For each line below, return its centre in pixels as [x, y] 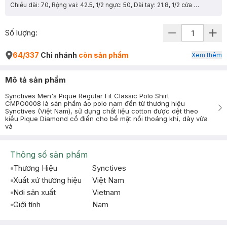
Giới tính [27, 204]
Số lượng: [21, 33]
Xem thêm [207, 55]
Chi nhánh [59, 55]
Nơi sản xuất [34, 192]
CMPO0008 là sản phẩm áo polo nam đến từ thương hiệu [95, 103]
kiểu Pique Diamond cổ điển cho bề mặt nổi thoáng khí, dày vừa [106, 119]
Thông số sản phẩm [49, 155]
